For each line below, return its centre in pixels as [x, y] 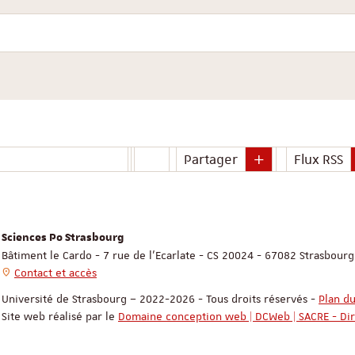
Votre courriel [172, 22]
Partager [210, 160]
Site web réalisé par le [60, 317]
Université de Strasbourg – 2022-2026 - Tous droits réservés [156, 299]
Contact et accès [55, 273]
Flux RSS [318, 160]
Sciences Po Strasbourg [63, 238]
